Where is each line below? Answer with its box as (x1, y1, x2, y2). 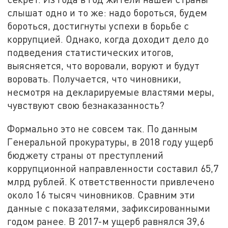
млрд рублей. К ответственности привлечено (7, 176, 215, 188)
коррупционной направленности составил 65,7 (7, 162, 219, 175)
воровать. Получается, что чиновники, (7, 73, 182, 85)
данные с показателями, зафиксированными (7, 202, 211, 214)
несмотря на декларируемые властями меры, (7, 86, 215, 98)
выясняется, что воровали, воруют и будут (7, 60, 200, 72)
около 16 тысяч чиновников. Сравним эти (7, 189, 195, 201)
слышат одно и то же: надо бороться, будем (7, 7, 208, 19)
